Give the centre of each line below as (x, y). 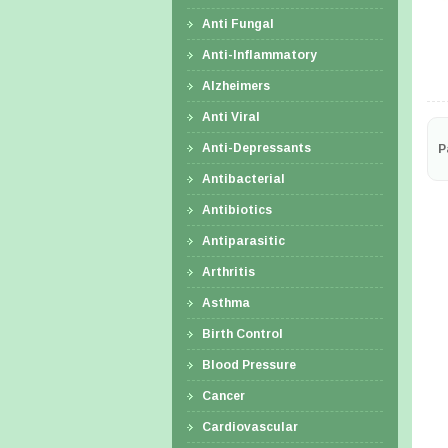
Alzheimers (236, 86)
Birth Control (242, 334)
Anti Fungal (238, 24)
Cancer (223, 396)
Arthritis (228, 272)
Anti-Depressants (256, 148)
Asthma (226, 303)
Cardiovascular (250, 427)
